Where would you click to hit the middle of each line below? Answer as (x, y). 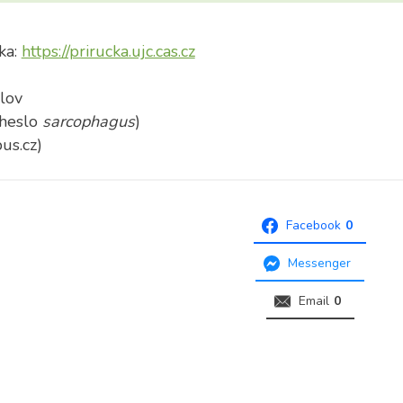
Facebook (314, 225)
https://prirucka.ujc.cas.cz (108, 51)
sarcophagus (88, 121)
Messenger (320, 263)
